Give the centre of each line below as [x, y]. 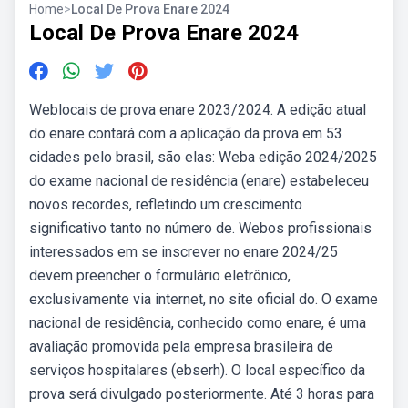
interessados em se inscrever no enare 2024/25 [184, 252]
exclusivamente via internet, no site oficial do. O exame [204, 299]
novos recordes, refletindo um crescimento [166, 204]
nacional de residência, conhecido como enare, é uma [198, 323]
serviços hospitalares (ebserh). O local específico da [197, 370]
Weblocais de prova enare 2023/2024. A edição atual [198, 110]
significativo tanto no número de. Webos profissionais [200, 228]
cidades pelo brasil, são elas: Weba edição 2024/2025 [203, 157]
